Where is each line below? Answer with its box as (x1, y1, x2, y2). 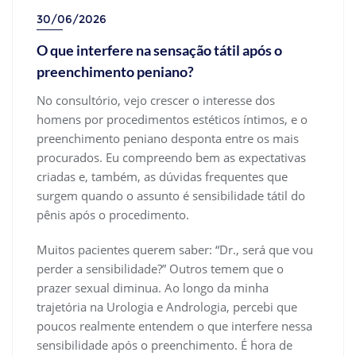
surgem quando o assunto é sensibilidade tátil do (37, 187, 305, 203)
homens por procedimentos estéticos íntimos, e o (37, 110, 308, 127)
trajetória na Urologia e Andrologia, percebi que (37, 298, 297, 315)
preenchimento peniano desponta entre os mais (37, 130, 299, 146)
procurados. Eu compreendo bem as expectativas (37, 149, 306, 165)
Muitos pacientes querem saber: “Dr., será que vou (37, 241, 313, 257)
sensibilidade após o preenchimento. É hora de (37, 336, 292, 353)
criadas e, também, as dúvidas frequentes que (37, 168, 288, 184)
